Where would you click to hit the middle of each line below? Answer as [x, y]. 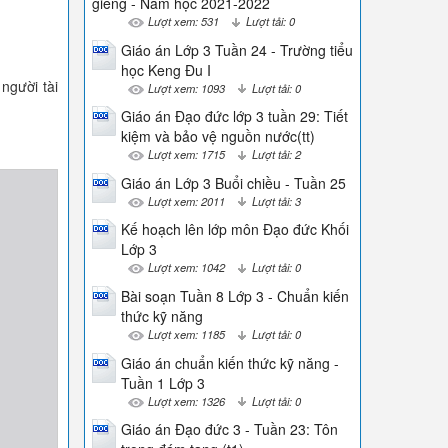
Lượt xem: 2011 [186, 200]
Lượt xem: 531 [183, 21]
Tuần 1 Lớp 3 [162, 382]
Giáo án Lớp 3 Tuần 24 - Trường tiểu [236, 49]
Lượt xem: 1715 [186, 154]
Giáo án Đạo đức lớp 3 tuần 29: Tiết [234, 116]
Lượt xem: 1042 [186, 267]
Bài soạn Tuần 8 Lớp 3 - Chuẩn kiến [234, 295]
